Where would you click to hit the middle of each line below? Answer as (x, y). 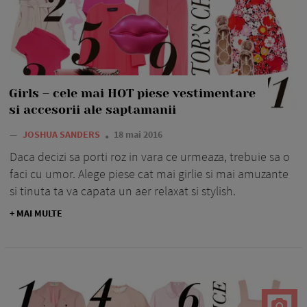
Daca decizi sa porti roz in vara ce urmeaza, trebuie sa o (150, 156)
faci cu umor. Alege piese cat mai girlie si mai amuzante (149, 173)
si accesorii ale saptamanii (93, 109)
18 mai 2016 (138, 134)
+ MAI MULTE (36, 213)
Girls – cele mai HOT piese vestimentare (132, 93)
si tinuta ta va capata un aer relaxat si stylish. (123, 191)
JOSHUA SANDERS (62, 134)
